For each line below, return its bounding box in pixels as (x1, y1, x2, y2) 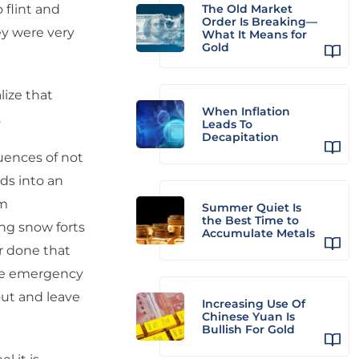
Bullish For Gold (202, 322, 295, 337)
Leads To (202, 117, 252, 131)
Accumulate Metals (202, 226, 315, 240)
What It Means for (202, 27, 307, 42)
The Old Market (202, 2, 292, 16)
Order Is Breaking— (202, 14, 317, 29)
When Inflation (202, 104, 290, 119)
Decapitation (202, 130, 279, 144)
